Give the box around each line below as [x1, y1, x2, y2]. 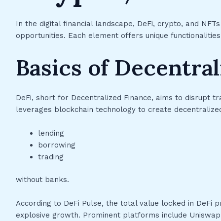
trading [38, 152, 64, 161]
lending [38, 128, 64, 138]
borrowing [38, 140, 75, 149]
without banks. [16, 175, 69, 184]
